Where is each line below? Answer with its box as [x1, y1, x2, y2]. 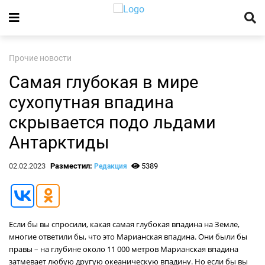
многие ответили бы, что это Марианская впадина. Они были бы [9, 231, 247, 242]
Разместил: [50, 161, 94, 170]
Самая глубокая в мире [9, 72, 198, 92]
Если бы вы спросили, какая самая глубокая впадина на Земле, [9, 219, 240, 230]
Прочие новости [9, 53, 72, 63]
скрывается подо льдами [9, 112, 216, 132]
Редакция [93, 162, 127, 170]
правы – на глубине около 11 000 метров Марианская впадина [9, 244, 238, 254]
